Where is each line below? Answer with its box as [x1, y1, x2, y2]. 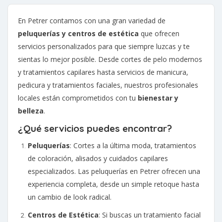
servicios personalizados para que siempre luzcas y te [18, 42, 190, 52]
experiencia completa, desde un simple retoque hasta [28, 179, 199, 189]
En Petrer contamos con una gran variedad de [18, 16, 166, 26]
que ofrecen [139, 29, 179, 39]
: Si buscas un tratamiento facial [99, 210, 201, 220]
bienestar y [138, 93, 178, 103]
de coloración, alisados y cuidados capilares [28, 154, 168, 164]
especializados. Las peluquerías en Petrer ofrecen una [28, 166, 200, 176]
